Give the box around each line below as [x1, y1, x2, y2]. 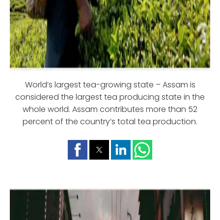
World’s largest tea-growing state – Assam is [25, 79, 195, 91]
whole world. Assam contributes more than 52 [23, 104, 197, 115]
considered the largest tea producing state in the [15, 91, 205, 103]
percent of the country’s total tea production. [23, 116, 197, 128]
